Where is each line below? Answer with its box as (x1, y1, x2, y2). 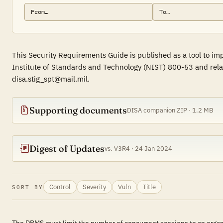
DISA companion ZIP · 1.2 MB (127, 106, 213, 114)
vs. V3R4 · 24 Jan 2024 (105, 144, 172, 153)
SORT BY (12, 183, 43, 191)
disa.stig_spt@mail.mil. (12, 74, 90, 84)
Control (49, 183, 71, 191)
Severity (82, 183, 106, 191)
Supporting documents (29, 105, 127, 116)
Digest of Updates (29, 143, 105, 154)
